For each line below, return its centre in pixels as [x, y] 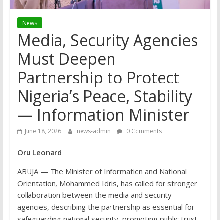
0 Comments [143, 131]
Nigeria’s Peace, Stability [104, 96]
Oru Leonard [39, 152]
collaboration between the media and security [94, 195]
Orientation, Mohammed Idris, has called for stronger [107, 183]
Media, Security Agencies [107, 40]
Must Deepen [66, 59]
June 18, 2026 [43, 131]
